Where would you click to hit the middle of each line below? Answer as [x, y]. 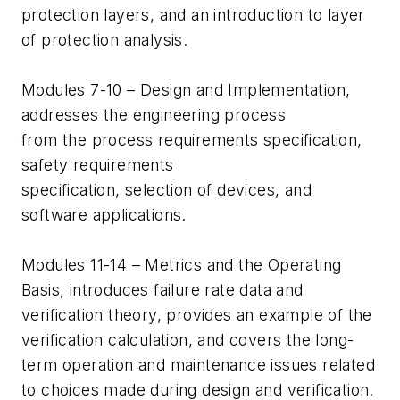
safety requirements [98, 165]
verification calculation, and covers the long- [188, 340]
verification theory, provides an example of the [197, 315]
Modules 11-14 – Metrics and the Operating [182, 265]
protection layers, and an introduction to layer [193, 15]
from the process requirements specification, [192, 140]
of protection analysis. [105, 40]
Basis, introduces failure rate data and [162, 290]
